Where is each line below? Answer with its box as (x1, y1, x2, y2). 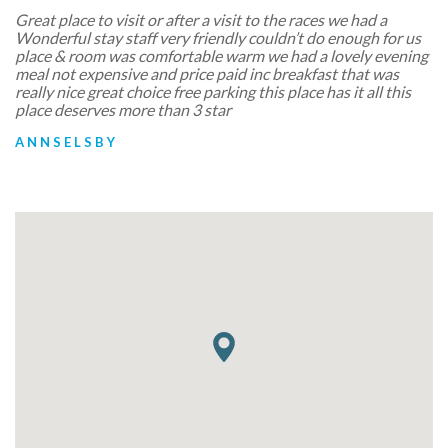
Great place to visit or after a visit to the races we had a (15, 9, 387, 29)
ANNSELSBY (15, 133, 118, 150)
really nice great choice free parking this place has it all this (15, 81, 411, 101)
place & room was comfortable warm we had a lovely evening (15, 45, 428, 65)
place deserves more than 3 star (15, 99, 231, 119)
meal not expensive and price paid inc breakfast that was (15, 63, 399, 83)
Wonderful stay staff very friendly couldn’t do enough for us (15, 27, 421, 47)
